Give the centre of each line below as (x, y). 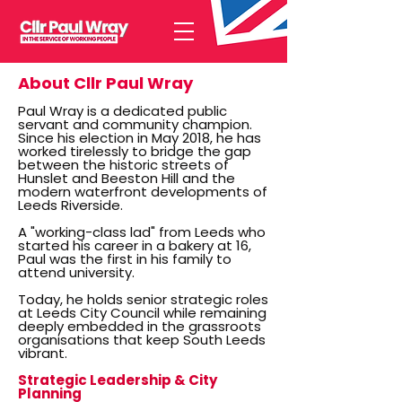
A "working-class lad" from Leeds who (142, 232)
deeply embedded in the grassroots (140, 326)
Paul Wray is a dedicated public (122, 111)
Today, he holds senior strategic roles (143, 299)
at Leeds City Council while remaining (142, 313)
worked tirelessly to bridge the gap (135, 151)
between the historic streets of (123, 165)
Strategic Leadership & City (118, 380)
